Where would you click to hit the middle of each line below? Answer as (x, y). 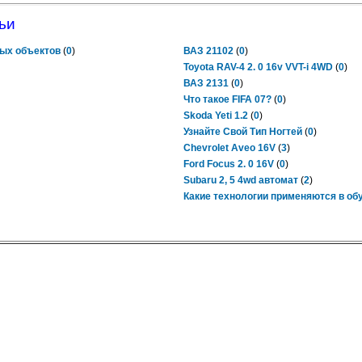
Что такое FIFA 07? (227, 99)
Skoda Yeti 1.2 (216, 116)
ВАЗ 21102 (208, 51)
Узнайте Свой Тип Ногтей (243, 132)
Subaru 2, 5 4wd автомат (241, 180)
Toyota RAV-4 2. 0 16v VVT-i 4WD (258, 67)
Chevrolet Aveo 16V (229, 148)
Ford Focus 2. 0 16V (229, 164)
